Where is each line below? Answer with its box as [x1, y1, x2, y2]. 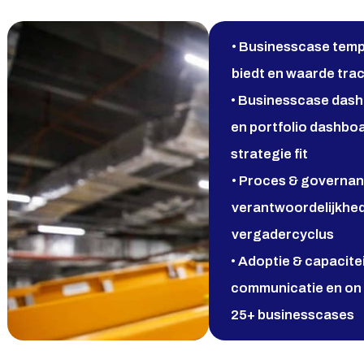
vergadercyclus [232, 227, 335, 243]
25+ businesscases [231, 307, 355, 323]
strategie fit [231, 146, 309, 162]
